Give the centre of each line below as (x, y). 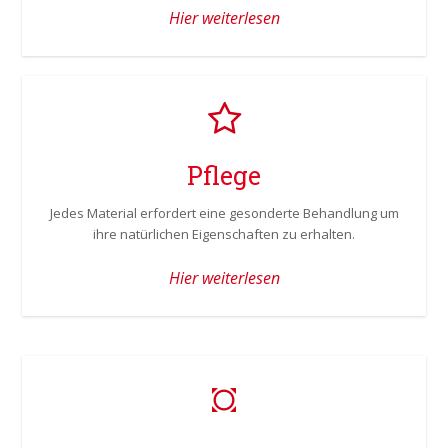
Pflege (224, 175)
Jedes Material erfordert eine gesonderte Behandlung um (224, 213)
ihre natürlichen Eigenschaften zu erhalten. (224, 234)
